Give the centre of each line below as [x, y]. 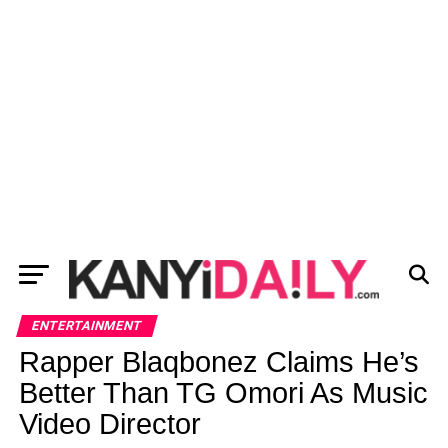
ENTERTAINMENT [86, 325]
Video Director [109, 424]
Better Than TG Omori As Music [223, 393]
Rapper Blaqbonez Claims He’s [218, 362]
